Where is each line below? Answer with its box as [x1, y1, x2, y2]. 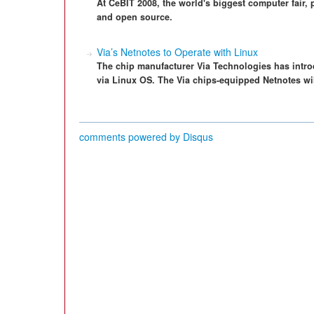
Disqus [183, 130, 213, 144]
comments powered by [79, 130, 183, 144]
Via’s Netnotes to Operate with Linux [97, 45, 258, 59]
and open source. [97, 11, 172, 23]
